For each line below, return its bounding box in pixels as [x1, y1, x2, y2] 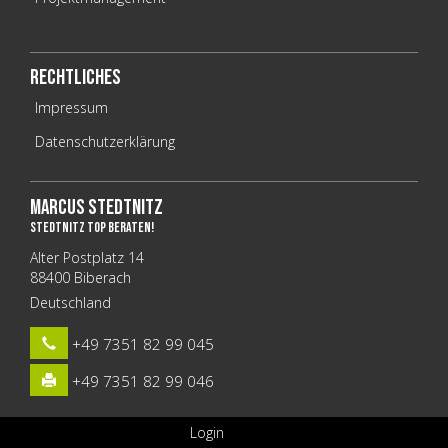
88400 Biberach [30, 268, 131, 288]
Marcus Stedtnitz [30, 195, 163, 221]
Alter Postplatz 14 [30, 248, 144, 268]
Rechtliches [30, 65, 121, 91]
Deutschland [30, 293, 111, 313]
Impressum [35, 98, 108, 118]
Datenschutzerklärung [35, 132, 175, 152]
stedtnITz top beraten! [30, 219, 154, 237]
